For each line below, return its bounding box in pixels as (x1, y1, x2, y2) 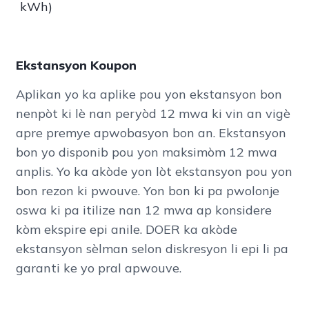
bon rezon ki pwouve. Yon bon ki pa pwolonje (15, 183, 279, 199)
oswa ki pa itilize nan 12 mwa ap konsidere (15, 202, 272, 219)
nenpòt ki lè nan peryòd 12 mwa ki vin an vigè (15, 106, 290, 122)
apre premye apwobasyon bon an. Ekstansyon (15, 125, 286, 141)
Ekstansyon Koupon (15, 57, 137, 74)
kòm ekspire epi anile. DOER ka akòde (15, 221, 237, 238)
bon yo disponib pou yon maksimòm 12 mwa (15, 144, 277, 161)
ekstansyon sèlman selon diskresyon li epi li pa (15, 241, 288, 257)
